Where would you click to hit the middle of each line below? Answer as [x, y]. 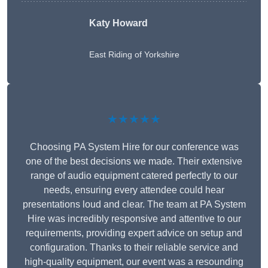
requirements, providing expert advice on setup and [134, 233]
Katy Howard [118, 23]
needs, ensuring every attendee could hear [134, 190]
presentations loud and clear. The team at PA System [134, 204]
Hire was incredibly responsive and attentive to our [134, 218]
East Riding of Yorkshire [134, 54]
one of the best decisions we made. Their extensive [134, 161]
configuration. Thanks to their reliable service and [134, 247]
